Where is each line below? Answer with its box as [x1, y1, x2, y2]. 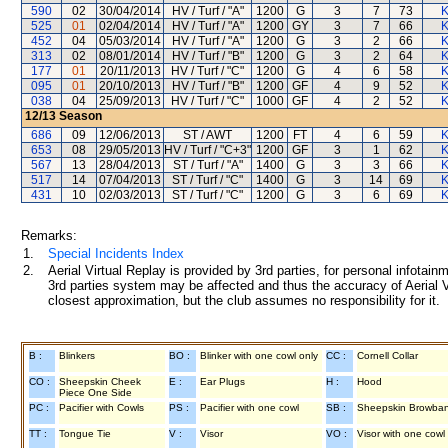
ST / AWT [183, 128, 232, 142]
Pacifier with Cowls [59, 402, 144, 413]
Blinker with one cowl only [200, 350, 318, 361]
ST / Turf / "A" [172, 158, 243, 172]
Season [56, 109, 102, 123]
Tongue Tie [59, 428, 111, 439]
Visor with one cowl [357, 428, 445, 439]
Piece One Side [59, 387, 132, 398]
